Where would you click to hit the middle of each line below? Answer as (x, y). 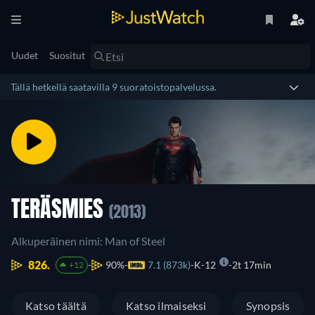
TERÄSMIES (60, 211)
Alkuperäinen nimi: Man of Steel (88, 241)
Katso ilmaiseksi (166, 306)
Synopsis (268, 306)
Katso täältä (56, 306)
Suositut (67, 55)
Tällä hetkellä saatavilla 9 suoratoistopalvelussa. (114, 87)
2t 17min (251, 265)
